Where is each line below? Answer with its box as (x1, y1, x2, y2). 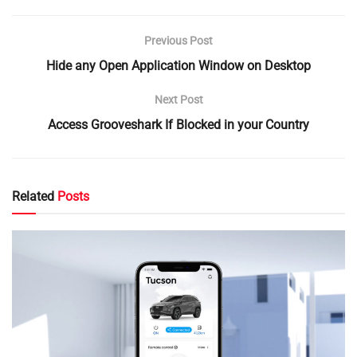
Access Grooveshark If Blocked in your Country (48, 116, 309, 132)
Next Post (154, 92, 203, 106)
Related (12, 188, 54, 204)
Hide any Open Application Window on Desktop (46, 57, 311, 73)
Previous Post (144, 33, 213, 47)
